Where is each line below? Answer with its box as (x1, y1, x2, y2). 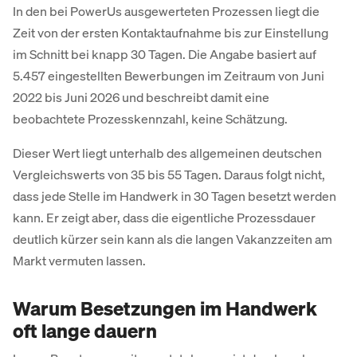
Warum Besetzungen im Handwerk (13, 296, 317, 321)
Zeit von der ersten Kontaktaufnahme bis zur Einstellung (13, 24, 328, 41)
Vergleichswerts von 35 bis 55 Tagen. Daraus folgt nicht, (13, 166, 325, 183)
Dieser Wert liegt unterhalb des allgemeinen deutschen (13, 144, 322, 162)
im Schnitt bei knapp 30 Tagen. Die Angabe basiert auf (13, 45, 316, 63)
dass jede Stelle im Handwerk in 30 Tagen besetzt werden (13, 187, 336, 205)
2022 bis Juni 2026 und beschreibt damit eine (13, 88, 269, 106)
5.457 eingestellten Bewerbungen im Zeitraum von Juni (13, 67, 324, 84)
